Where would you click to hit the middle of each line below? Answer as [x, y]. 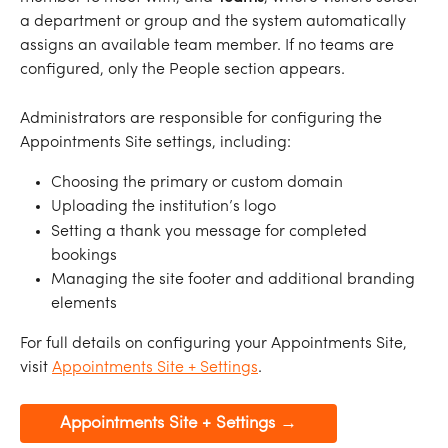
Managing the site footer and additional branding [235, 279]
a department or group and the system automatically [215, 22]
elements [84, 303]
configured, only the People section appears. [182, 70]
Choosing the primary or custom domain [197, 182]
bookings [84, 255]
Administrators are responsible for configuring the [203, 118]
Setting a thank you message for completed [211, 231]
